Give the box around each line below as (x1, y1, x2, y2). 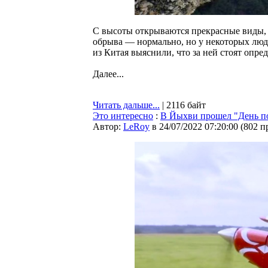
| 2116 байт (160, 100, 206, 110)
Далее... (93, 69, 124, 80)
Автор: (93, 121, 123, 132)
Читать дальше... (93, 100, 160, 110)
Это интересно (93, 111, 153, 121)
